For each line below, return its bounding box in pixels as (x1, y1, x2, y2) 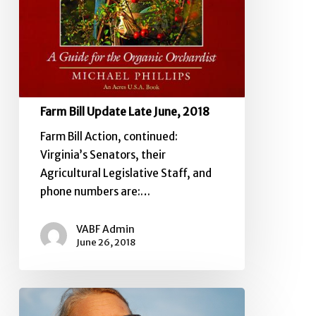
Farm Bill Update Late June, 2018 (39, 104, 209, 119)
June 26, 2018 (75, 236, 135, 248)
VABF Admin (75, 222, 135, 236)
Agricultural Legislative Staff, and (39, 166, 212, 180)
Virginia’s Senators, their (39, 147, 166, 162)
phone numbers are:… (39, 184, 150, 198)
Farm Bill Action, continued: (39, 129, 182, 143)
